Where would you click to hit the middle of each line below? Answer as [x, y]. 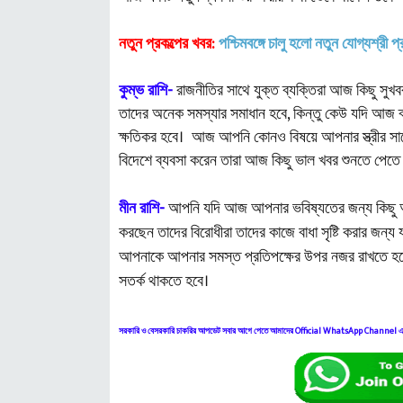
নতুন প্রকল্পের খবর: [167, 44]
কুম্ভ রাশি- [146, 91]
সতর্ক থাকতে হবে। [164, 282]
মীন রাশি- [142, 209]
